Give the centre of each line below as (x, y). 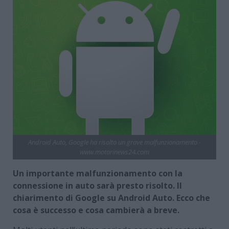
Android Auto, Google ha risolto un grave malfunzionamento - (114, 142)
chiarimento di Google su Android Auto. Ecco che (111, 198)
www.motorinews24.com (114, 152)
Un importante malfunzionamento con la (98, 173)
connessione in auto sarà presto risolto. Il (97, 185)
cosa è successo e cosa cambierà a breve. (96, 210)
